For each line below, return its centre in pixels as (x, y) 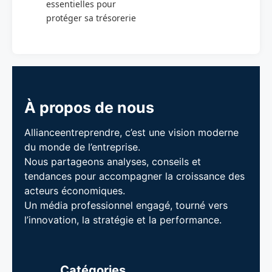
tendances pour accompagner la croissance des (134, 176)
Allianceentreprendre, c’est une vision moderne (131, 132)
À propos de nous (89, 107)
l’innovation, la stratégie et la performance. (123, 219)
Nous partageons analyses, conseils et (113, 161)
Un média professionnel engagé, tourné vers (126, 205)
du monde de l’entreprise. (82, 147)
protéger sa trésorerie (91, 18)
